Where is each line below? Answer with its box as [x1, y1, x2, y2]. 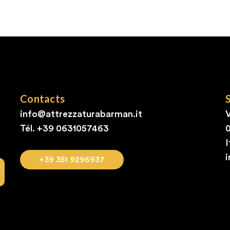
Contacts [20, 92, 65, 105]
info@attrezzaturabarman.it [20, 109, 142, 119]
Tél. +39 [20, 124, 56, 133]
